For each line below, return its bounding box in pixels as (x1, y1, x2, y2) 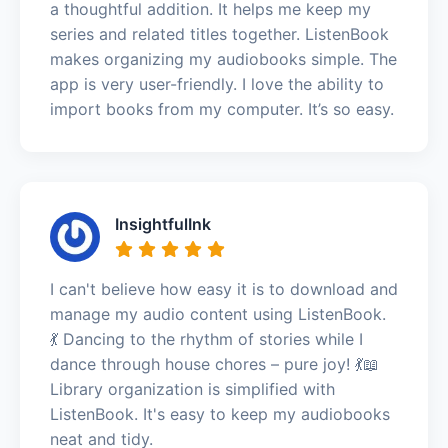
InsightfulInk (115, 213, 211, 234)
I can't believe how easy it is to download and (50, 278, 398, 299)
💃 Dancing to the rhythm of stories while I (50, 328, 363, 349)
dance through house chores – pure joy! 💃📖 (50, 353, 379, 374)
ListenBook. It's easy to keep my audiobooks (50, 403, 390, 424)
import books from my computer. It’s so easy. (50, 98, 394, 119)
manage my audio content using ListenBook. (50, 303, 386, 324)
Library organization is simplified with (50, 378, 335, 399)
